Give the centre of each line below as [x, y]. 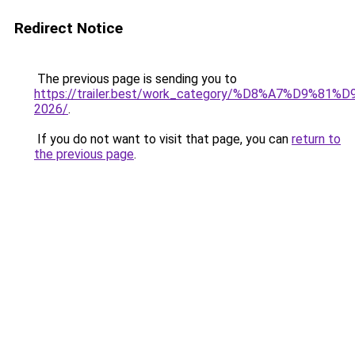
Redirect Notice [69, 28]
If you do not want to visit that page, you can [163, 139]
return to [316, 139]
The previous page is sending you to [136, 79]
